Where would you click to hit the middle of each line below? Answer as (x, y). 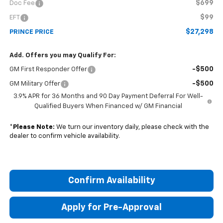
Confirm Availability (111, 181)
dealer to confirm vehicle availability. (64, 136)
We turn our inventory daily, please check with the (132, 127)
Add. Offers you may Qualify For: (62, 56)
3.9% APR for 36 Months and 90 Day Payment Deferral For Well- (108, 97)
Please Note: (34, 127)
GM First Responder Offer (48, 70)
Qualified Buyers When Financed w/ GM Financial (108, 107)
